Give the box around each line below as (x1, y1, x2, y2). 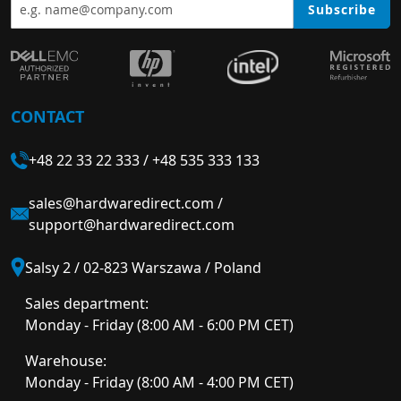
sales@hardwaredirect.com (29, 193, 214, 213)
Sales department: (25, 294, 149, 313)
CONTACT (11, 105, 84, 127)
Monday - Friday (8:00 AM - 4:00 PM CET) (25, 372, 294, 392)
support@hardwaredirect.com (29, 215, 235, 235)
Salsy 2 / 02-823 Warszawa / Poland (25, 258, 261, 277)
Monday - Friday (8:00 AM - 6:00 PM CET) (25, 315, 294, 335)
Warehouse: (25, 351, 107, 371)
